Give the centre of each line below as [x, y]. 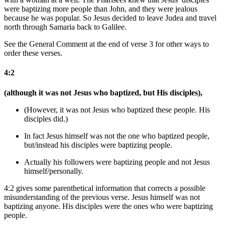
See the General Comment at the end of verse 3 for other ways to [106, 44]
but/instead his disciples [62, 145]
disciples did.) [46, 119]
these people [175, 109]
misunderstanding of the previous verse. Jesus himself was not [102, 197]
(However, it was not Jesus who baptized [90, 109]
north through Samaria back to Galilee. [65, 27]
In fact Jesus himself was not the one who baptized [105, 136]
